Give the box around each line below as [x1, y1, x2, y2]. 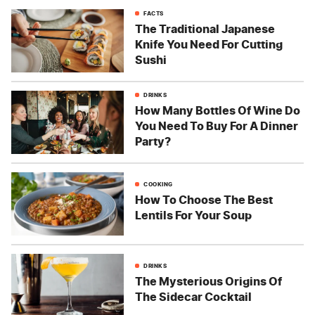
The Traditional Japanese [135, 21, 275, 36]
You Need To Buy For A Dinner [135, 118, 298, 133]
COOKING [143, 180, 173, 188]
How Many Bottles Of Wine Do [135, 103, 300, 117]
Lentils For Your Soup [135, 207, 252, 222]
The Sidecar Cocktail [135, 289, 252, 304]
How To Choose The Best [135, 192, 273, 207]
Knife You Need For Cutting [135, 37, 283, 51]
